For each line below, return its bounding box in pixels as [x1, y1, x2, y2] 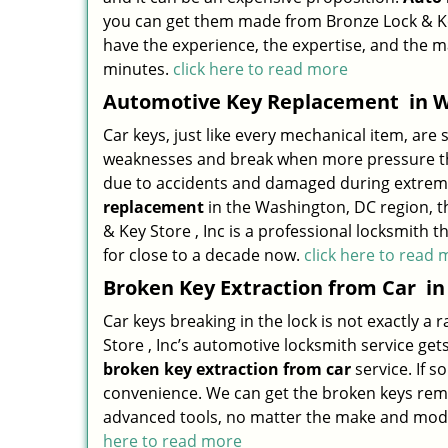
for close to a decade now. [103, 244, 304, 266]
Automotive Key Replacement [103, 88, 404, 115]
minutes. [103, 58, 173, 80]
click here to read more [173, 58, 348, 80]
